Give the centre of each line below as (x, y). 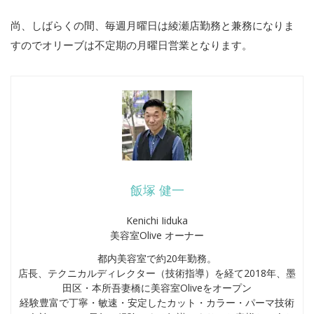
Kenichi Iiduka (157, 221)
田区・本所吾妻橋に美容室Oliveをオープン (157, 288)
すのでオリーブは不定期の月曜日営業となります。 (131, 45)
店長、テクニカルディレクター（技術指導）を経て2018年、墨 (157, 273)
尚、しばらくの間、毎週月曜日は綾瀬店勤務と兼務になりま (152, 26)
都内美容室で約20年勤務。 (157, 259)
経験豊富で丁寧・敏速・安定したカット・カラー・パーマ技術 (157, 303)
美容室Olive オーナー (157, 235)
